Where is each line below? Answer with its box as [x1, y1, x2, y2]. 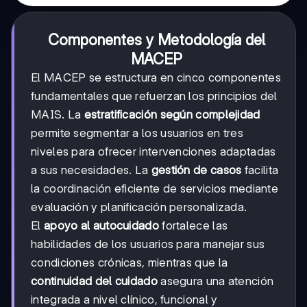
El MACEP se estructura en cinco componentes [31, 71, 281, 85]
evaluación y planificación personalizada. [31, 200, 247, 214]
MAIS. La [31, 108, 84, 122]
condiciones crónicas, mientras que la [31, 256, 228, 270]
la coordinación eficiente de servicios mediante [31, 182, 279, 196]
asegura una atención [157, 274, 274, 288]
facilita [241, 163, 279, 177]
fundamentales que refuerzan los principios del [31, 89, 278, 103]
